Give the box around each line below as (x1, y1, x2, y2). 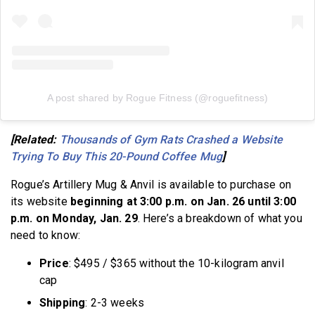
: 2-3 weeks (85, 296, 145, 310)
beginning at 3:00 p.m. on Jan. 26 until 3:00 (70, 195, 296, 209)
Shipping (39, 296, 86, 310)
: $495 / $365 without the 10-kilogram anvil (68, 257, 284, 271)
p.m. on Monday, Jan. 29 (11, 212, 138, 226)
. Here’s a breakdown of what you (137, 212, 302, 226)
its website (11, 195, 70, 209)
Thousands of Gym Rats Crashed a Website (59, 133, 283, 147)
